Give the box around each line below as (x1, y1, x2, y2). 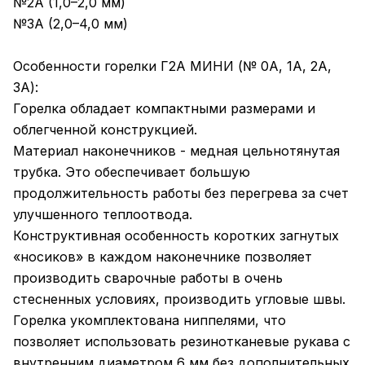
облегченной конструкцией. (13, 121, 197, 139)
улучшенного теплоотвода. (13, 206, 192, 223)
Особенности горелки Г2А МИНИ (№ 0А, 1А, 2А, (13, 58, 332, 75)
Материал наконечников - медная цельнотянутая (13, 143, 340, 160)
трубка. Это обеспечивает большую (13, 164, 250, 181)
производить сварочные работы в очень (13, 270, 283, 287)
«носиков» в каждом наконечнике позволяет (13, 248, 312, 266)
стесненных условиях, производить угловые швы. (13, 291, 345, 308)
